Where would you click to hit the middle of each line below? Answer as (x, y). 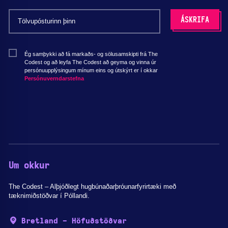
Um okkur (29, 166)
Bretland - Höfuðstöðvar (74, 221)
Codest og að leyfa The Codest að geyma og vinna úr (90, 62)
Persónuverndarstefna (54, 78)
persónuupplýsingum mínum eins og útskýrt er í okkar (91, 70)
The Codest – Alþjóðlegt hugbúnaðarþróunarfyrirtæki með (92, 186)
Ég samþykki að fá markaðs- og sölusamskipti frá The (91, 54)
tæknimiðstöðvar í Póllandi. (49, 195)
